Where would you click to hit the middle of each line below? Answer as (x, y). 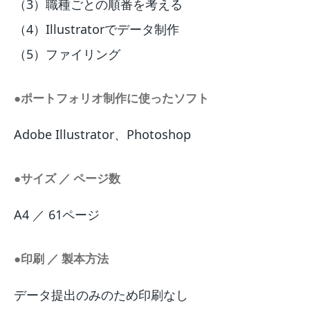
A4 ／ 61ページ (57, 215)
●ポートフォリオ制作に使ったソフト (111, 98)
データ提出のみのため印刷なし (101, 295)
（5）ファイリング (67, 54)
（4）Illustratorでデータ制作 (97, 29)
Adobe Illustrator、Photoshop (102, 135)
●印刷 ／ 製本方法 (61, 259)
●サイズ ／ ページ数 (67, 179)
